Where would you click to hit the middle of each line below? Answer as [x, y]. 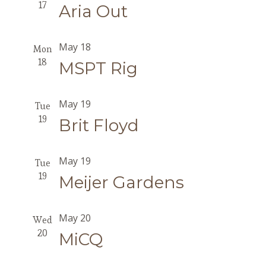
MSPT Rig [98, 68]
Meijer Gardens [121, 182]
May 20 [75, 218]
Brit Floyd [99, 125]
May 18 [75, 47]
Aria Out [93, 11]
